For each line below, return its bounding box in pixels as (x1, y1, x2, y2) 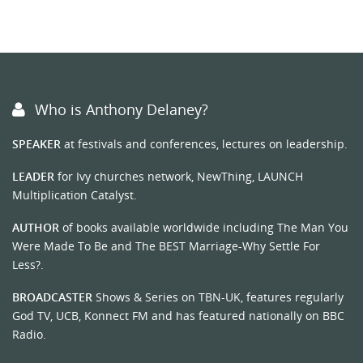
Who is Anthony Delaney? (35, 100, 208, 120)
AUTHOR (12, 220, 59, 236)
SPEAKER (12, 136, 61, 152)
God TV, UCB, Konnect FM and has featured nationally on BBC (12, 307, 344, 323)
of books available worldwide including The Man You (59, 220, 348, 236)
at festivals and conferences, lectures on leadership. (61, 136, 348, 152)
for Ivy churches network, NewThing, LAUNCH (54, 169, 303, 185)
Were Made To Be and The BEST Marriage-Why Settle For (12, 238, 320, 254)
